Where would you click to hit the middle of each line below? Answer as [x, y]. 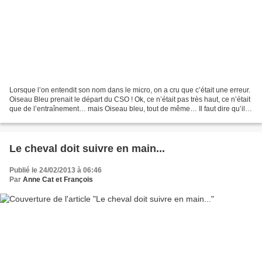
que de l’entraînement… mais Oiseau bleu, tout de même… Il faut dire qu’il [127, 109]
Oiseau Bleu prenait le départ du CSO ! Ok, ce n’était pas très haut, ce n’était [130, 100]
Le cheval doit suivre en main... [87, 149]
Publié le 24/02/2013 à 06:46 [56, 170]
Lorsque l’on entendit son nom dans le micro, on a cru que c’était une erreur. [130, 90]
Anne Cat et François [58, 180]
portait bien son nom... [44, 118]
